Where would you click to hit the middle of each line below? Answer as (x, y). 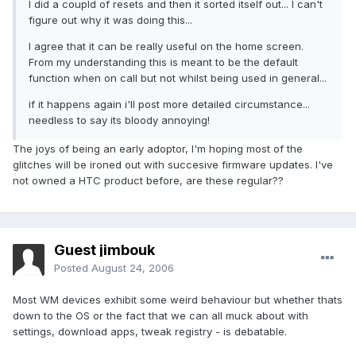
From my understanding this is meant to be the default (163, 62)
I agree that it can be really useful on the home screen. (166, 46)
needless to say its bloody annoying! (119, 120)
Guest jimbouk (104, 250)
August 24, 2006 (133, 268)
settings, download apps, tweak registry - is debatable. (150, 332)
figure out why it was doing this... (110, 20)
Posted (73, 268)
